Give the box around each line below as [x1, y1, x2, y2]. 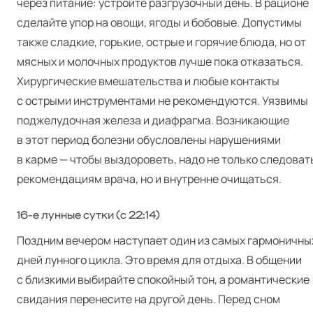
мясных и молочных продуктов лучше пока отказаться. [17, 54, 303, 69]
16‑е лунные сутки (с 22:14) [17, 210, 160, 221]
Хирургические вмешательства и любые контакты [17, 73, 279, 89]
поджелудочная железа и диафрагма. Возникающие [17, 112, 289, 128]
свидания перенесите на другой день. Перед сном [17, 291, 280, 307]
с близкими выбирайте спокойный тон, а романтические [17, 272, 310, 287]
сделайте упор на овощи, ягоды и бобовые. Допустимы [17, 15, 302, 30]
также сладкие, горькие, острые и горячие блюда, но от [17, 34, 306, 50]
